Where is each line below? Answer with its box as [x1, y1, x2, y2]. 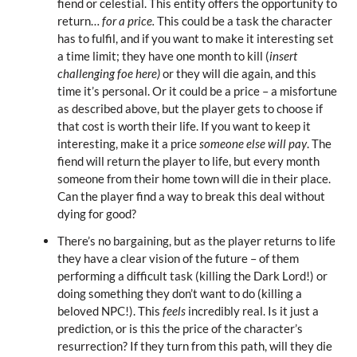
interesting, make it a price [57, 135, 199, 151]
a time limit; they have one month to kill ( [57, 48, 269, 63]
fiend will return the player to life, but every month [57, 153, 320, 168]
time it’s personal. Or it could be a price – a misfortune [57, 83, 337, 98]
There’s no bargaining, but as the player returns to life [57, 233, 335, 248]
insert [269, 48, 297, 63]
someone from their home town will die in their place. [57, 171, 331, 186]
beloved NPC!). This [57, 303, 163, 318]
